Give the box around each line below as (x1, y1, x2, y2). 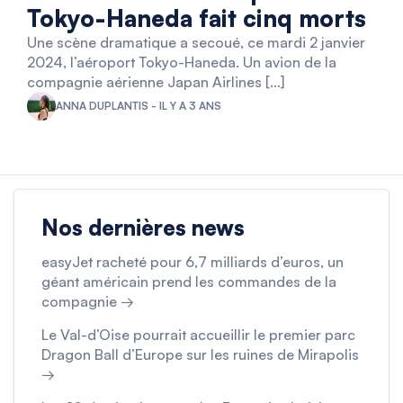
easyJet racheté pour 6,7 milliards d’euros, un (41, 252, 344, 271)
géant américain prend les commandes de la (41, 272, 336, 291)
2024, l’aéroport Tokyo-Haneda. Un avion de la (27, 52, 336, 71)
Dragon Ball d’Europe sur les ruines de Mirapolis (41, 345, 359, 363)
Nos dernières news (41, 213, 245, 241)
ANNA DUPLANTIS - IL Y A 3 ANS (56, 98, 221, 112)
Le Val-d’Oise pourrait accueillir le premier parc (41, 325, 355, 344)
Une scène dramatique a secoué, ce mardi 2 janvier (27, 32, 365, 51)
